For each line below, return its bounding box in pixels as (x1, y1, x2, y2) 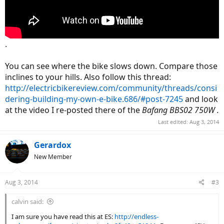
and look (183, 93, 218, 104)
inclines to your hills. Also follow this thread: (5, 71, 171, 82)
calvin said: (11, 197, 43, 206)
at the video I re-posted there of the (5, 104, 142, 115)
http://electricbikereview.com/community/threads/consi (5, 82, 217, 93)
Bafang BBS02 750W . (142, 104, 219, 115)
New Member (34, 152, 72, 161)
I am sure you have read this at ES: (11, 212, 114, 221)
